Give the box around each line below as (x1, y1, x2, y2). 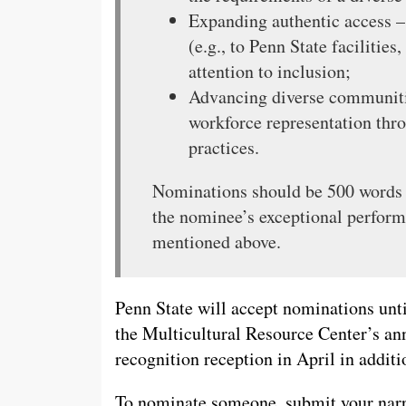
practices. (188, 134, 259, 159)
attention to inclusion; (188, 58, 351, 83)
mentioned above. (152, 228, 281, 254)
